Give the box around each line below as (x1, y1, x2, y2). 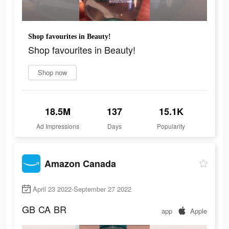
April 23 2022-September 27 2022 (33, 184, 131, 194)
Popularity (157, 122, 186, 131)
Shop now (38, 67, 67, 78)
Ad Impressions (36, 122, 80, 131)
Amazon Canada (44, 156, 116, 170)
